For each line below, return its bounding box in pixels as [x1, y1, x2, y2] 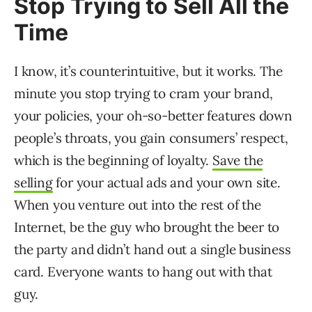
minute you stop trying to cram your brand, [14, 85, 273, 102]
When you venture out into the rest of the [14, 196, 261, 214]
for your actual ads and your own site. [52, 174, 281, 192]
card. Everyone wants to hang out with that [14, 263, 272, 281]
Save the [212, 152, 263, 169]
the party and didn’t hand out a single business [14, 241, 291, 258]
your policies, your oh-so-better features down [14, 107, 292, 125]
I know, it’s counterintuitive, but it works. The [14, 63, 283, 80]
